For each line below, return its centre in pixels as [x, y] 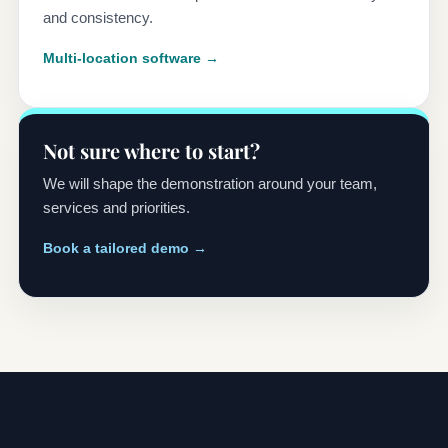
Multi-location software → [131, 58]
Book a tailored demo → [125, 248]
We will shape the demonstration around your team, [210, 184]
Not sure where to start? [151, 151]
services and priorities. [116, 208]
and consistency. [98, 18]
